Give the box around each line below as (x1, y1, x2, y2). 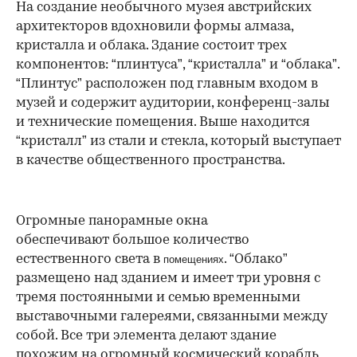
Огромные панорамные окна (16, 214, 208, 228)
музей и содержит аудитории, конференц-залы (16, 96, 330, 110)
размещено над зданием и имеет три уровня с (16, 271, 320, 285)
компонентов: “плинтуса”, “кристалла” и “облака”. (16, 57, 339, 72)
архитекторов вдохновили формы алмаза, (16, 19, 293, 33)
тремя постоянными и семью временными (16, 290, 300, 304)
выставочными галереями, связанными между (16, 309, 328, 324)
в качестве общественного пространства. (16, 153, 285, 167)
